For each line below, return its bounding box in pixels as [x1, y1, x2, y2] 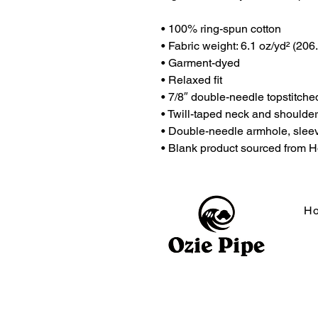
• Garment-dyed [161, 56, 240, 70]
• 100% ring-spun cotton [161, 22, 281, 35]
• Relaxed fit [161, 73, 222, 87]
